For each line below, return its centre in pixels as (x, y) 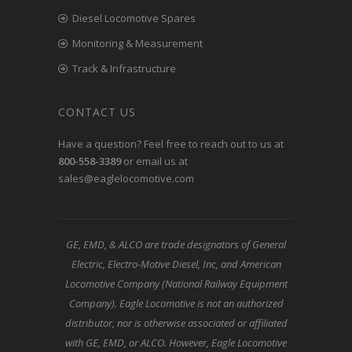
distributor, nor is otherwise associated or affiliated (176, 323)
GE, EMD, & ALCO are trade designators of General (176, 245)
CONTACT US (97, 112)
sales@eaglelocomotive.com (126, 179)
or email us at (154, 161)
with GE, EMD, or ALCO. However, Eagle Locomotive (176, 343)
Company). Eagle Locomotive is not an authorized (176, 304)
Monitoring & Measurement (137, 44)
